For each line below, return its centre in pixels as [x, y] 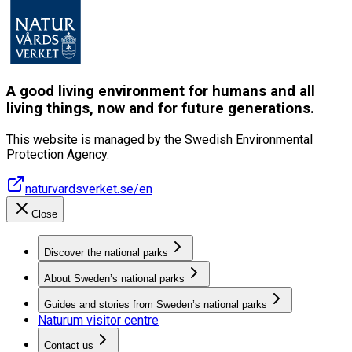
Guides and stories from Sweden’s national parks [156, 304]
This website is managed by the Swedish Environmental [159, 139]
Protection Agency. [58, 154]
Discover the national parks [106, 252]
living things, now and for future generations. [160, 109]
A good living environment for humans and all [161, 92]
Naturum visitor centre [98, 320]
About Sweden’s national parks [114, 278]
